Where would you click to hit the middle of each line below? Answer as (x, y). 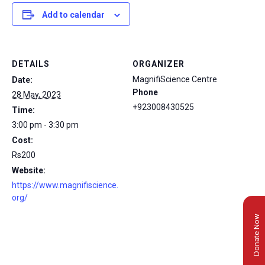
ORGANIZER (159, 64)
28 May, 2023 (36, 95)
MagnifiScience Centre (175, 79)
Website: (29, 170)
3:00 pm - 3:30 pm (45, 125)
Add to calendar (73, 15)
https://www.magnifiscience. (65, 185)
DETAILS (31, 64)
